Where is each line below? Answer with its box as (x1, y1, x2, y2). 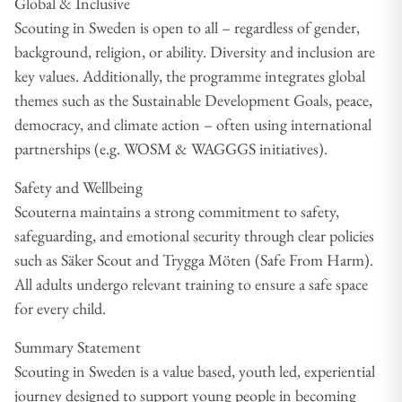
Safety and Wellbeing (14, 176, 146, 197)
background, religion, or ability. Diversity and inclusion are (14, 40, 375, 62)
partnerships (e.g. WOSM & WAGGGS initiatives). (14, 137, 331, 159)
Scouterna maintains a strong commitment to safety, (14, 200, 339, 222)
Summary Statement (14, 336, 144, 357)
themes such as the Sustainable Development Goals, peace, (14, 89, 372, 110)
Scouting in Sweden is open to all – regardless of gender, (14, 16, 360, 38)
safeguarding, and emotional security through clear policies (14, 224, 374, 246)
